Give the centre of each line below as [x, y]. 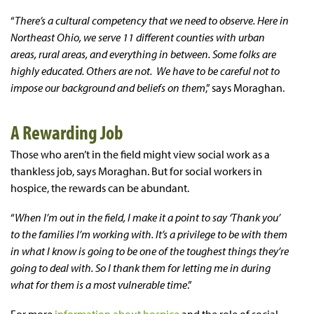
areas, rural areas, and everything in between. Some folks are [143, 54]
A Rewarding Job [67, 132]
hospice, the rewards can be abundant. [100, 187]
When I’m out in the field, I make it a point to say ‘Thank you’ [148, 217]
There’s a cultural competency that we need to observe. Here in [152, 20]
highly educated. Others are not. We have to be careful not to [145, 70]
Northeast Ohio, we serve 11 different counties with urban [138, 37]
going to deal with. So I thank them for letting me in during [141, 267]
